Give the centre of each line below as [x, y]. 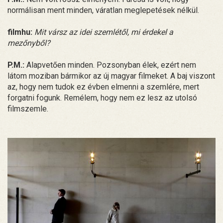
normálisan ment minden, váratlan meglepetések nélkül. [103, 10]
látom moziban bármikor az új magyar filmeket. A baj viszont [111, 76]
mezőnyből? [29, 43]
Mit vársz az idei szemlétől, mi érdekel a [104, 32]
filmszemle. [28, 109]
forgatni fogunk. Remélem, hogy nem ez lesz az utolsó [102, 98]
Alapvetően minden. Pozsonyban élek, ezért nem [110, 65]
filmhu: [20, 32]
